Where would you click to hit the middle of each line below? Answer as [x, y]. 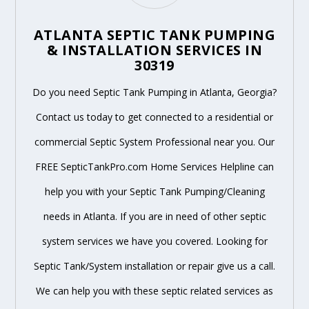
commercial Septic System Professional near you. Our [154, 141]
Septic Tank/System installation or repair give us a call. [154, 266]
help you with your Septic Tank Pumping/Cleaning [154, 191]
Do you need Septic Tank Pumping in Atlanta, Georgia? [154, 92]
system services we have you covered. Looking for [154, 241]
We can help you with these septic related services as [154, 290]
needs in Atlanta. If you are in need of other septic [154, 216]
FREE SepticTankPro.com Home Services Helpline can [154, 166]
